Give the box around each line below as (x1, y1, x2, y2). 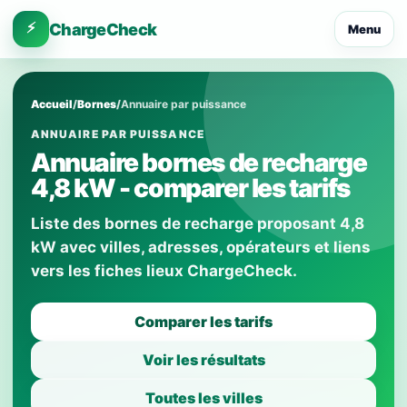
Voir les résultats (142, 351, 265, 369)
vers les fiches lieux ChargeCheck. (31, 262, 297, 280)
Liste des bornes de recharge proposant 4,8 (31, 214, 364, 233)
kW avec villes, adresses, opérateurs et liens (31, 238, 371, 256)
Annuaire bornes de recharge (31, 147, 367, 178)
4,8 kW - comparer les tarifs (31, 173, 350, 203)
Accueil (31, 97, 73, 111)
